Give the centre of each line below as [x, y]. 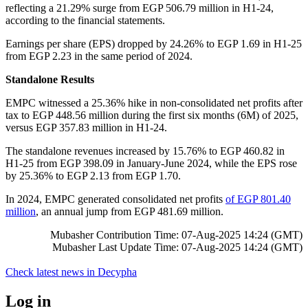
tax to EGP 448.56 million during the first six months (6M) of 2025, [152, 115]
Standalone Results [50, 79]
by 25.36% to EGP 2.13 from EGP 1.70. [93, 175]
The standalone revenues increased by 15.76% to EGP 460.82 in [145, 151]
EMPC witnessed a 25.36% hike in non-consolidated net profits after [154, 102]
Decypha [117, 272]
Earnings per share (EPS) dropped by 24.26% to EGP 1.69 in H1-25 [154, 43]
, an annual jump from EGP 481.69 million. [130, 211]
